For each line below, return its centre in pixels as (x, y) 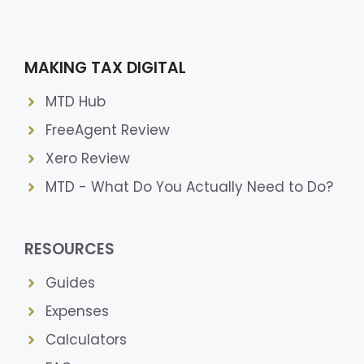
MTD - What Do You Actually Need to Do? (189, 186)
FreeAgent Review (107, 130)
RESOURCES (69, 249)
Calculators (86, 339)
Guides (70, 282)
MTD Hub (75, 101)
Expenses (77, 311)
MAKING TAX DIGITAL (105, 67)
